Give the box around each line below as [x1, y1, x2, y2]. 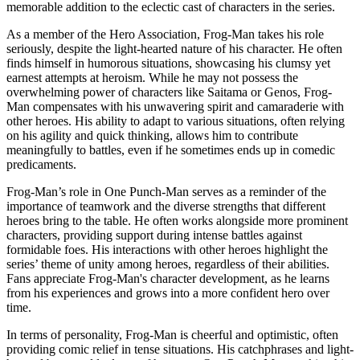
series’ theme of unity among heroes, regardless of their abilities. [6, 257, 329, 272]
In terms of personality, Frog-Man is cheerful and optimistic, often [6, 328, 338, 342]
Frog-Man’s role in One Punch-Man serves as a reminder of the [6, 185, 326, 199]
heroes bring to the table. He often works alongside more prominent [6, 214, 348, 228]
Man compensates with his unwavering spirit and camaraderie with [6, 100, 344, 114]
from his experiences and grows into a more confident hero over [6, 286, 329, 301]
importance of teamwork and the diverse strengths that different [6, 199, 325, 214]
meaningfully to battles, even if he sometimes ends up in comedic [6, 143, 335, 157]
